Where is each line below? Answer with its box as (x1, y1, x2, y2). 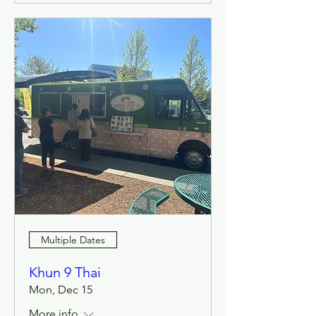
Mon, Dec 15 (29, 283, 92, 296)
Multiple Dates (41, 233, 105, 246)
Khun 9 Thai (29, 264, 101, 281)
